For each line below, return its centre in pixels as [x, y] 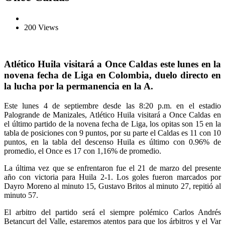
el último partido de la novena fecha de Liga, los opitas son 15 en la [113, 124]
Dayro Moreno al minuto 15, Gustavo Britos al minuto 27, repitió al [113, 186]
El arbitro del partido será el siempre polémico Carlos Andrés [113, 212]
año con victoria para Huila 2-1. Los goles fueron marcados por [113, 177]
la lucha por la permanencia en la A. [79, 86]
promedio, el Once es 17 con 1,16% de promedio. [83, 151]
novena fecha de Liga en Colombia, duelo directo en [113, 75]
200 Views [41, 28]
